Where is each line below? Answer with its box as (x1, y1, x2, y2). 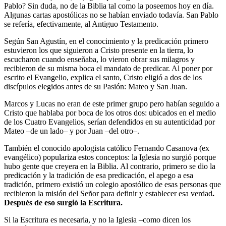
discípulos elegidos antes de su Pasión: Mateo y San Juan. (4, 82, 187, 91)
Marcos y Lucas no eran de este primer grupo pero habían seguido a (4, 99, 219, 108)
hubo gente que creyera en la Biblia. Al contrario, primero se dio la (4, 162, 215, 171)
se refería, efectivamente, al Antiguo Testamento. (4, 20, 158, 29)
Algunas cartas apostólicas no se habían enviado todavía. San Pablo (4, 11, 218, 20)
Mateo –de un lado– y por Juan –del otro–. (4, 127, 139, 136)
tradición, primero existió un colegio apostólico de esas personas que (4, 180, 221, 189)
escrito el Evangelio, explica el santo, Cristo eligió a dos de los (4, 73, 202, 82)
